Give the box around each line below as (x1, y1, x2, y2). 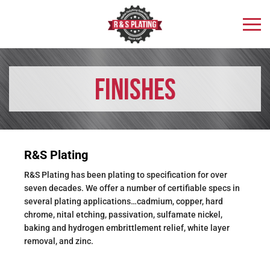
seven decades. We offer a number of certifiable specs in (24, 183, 240, 193)
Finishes (94, 72, 176, 105)
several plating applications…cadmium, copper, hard (24, 196, 223, 206)
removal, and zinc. (24, 236, 93, 246)
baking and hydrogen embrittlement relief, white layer (24, 223, 230, 233)
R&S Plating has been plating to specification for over (24, 170, 227, 180)
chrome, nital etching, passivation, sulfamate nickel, (24, 210, 222, 219)
